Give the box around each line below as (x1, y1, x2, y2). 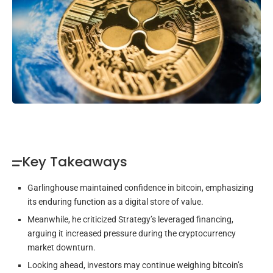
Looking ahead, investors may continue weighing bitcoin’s (27, 260, 243, 271)
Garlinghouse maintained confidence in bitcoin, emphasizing (27, 183, 253, 193)
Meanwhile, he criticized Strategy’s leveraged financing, (27, 214, 233, 225)
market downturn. (27, 243, 96, 253)
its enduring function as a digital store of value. (27, 197, 204, 207)
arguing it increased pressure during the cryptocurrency (27, 229, 236, 239)
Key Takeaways (22, 152, 127, 172)
